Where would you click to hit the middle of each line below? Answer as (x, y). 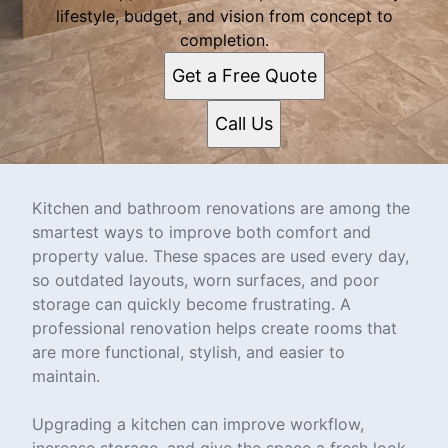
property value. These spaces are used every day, (220, 256)
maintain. (66, 376)
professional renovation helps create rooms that (214, 328)
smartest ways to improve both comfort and (201, 232)
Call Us (244, 123)
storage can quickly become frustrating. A (191, 304)
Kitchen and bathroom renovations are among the (221, 208)
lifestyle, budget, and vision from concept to (224, 16)
